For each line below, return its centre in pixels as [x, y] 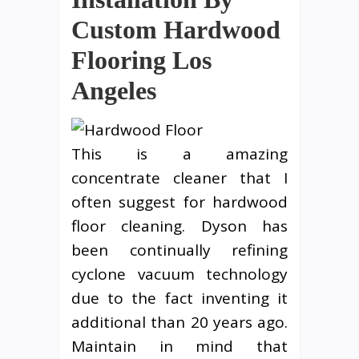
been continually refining [179, 250]
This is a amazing [179, 153]
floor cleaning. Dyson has [179, 226]
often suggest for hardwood [179, 202]
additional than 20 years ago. [179, 322]
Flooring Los [141, 60]
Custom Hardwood [176, 29]
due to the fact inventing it [179, 298]
